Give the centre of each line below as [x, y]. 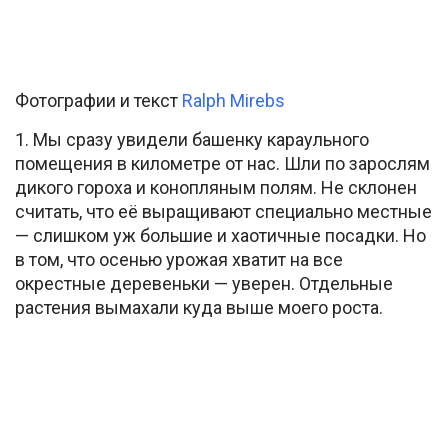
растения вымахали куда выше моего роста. [199, 307]
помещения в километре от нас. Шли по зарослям [222, 163]
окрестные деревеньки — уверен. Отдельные [204, 283]
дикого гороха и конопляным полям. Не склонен [216, 187]
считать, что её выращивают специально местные [223, 211]
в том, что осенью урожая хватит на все [179, 259]
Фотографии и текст [98, 100]
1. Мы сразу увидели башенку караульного [192, 139]
